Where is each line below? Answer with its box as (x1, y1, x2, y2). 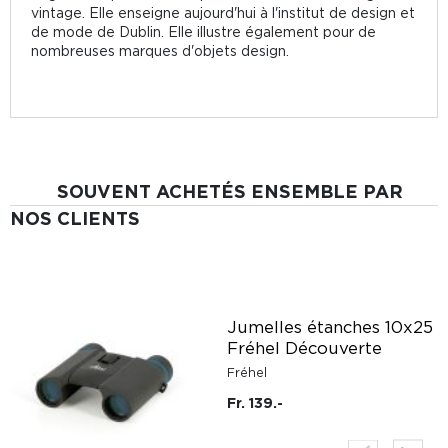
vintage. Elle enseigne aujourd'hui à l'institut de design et (31, 5, 415, 20)
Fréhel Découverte (227, 339, 382, 357)
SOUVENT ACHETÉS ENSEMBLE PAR (56, 181, 403, 201)
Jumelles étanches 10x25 (227, 318, 433, 336)
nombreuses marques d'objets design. (31, 43, 289, 58)
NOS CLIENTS (10, 208, 140, 228)
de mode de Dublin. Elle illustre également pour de (31, 24, 376, 39)
